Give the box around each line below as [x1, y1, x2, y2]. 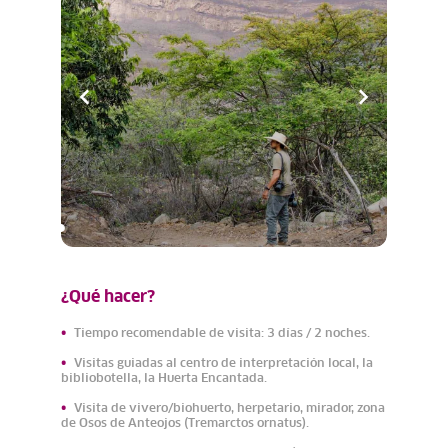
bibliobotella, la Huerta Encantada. [60, 373, 267, 385]
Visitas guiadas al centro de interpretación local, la [73, 358, 373, 370]
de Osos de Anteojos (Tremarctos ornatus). [60, 418, 309, 430]
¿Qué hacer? [60, 289, 155, 305]
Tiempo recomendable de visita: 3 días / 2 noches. [73, 328, 370, 340]
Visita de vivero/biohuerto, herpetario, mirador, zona [73, 403, 385, 415]
